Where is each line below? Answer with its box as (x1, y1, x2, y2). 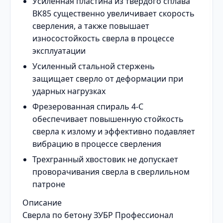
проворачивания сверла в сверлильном (32, 166, 190, 177)
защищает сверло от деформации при (32, 73, 183, 84)
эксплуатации (32, 45, 86, 56)
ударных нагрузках (32, 86, 106, 97)
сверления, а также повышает (32, 20, 149, 31)
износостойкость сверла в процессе (32, 33, 174, 44)
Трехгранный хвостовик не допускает (32, 154, 178, 165)
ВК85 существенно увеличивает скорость (32, 8, 195, 19)
